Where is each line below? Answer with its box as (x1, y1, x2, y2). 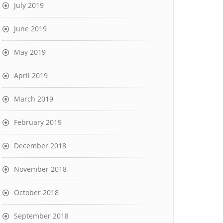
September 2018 (14, 211, 69, 221)
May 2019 (14, 47, 46, 57)
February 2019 (14, 117, 62, 127)
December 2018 (14, 141, 66, 150)
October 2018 (14, 188, 59, 197)
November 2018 (14, 164, 67, 174)
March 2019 (14, 94, 53, 104)
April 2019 (14, 71, 48, 80)
